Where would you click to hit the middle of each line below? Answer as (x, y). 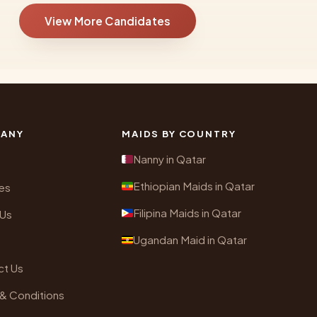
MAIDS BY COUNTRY (179, 134)
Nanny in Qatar (169, 159)
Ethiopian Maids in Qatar (194, 186)
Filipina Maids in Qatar (187, 213)
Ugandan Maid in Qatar (190, 240)
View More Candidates (108, 21)
